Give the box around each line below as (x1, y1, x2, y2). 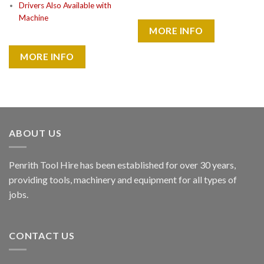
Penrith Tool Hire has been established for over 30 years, (9, 159, 236, 171)
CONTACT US (9, 229, 75, 241)
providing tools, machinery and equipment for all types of (9, 174, 237, 186)
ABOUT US (9, 127, 62, 138)
